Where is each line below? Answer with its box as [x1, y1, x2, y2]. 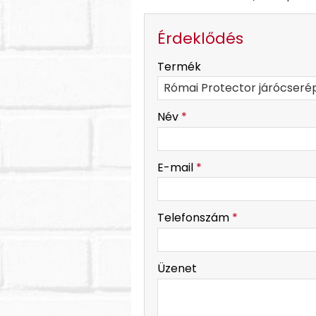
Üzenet [157, 260, 197, 276]
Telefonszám [157, 209, 232, 226]
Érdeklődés [157, 27, 243, 49]
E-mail [157, 159, 196, 176]
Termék [157, 58, 201, 75]
